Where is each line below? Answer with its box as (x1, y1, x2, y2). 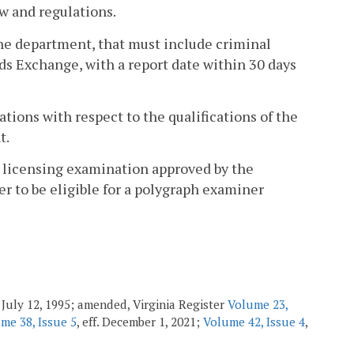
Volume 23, (228, 296, 288, 313)
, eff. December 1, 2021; (77, 314, 203, 330)
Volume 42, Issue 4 (203, 314, 305, 330)
